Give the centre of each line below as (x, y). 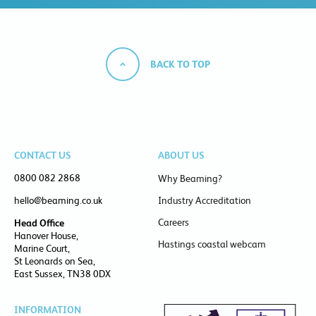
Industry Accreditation (205, 201)
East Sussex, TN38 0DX (62, 274)
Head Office (39, 223)
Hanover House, (46, 236)
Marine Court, (42, 249)
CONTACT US (43, 156)
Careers (174, 223)
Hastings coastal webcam (212, 244)
